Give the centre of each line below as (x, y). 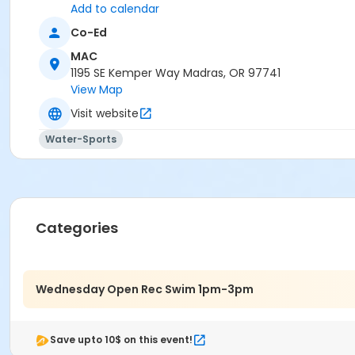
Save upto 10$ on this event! (121, 340)
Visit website (105, 113)
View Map (97, 90)
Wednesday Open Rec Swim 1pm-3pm (145, 289)
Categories (77, 228)
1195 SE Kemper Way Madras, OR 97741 (176, 73)
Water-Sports (81, 139)
